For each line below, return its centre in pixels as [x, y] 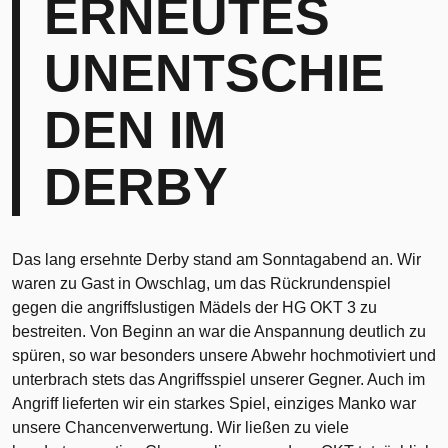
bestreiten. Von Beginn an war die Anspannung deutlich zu [219, 331]
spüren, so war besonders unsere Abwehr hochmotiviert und [224, 355]
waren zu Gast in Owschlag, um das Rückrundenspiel [201, 283]
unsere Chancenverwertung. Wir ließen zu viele [180, 427]
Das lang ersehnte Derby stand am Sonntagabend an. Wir [216, 259]
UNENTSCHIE [214, 73]
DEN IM [135, 130]
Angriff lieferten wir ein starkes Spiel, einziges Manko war [214, 403]
